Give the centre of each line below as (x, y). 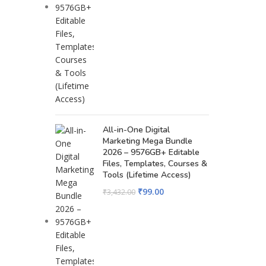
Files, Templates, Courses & (155, 164)
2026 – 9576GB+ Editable (151, 152)
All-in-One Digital (136, 130)
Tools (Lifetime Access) (147, 175)
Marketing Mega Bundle (148, 141)
